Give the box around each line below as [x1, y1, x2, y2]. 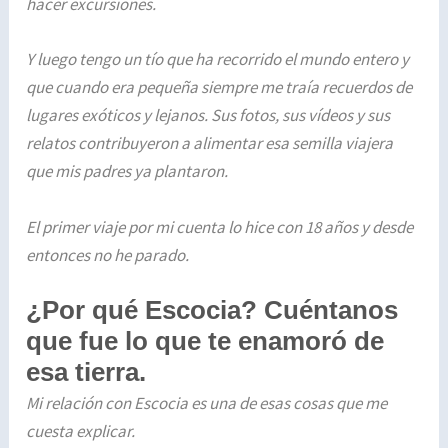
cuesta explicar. [26, 419, 136, 442]
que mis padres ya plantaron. [26, 160, 229, 183]
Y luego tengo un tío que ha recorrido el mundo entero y [26, 48, 410, 71]
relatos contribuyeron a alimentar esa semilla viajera [26, 132, 394, 155]
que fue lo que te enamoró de [26, 325, 385, 356]
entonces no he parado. [26, 243, 193, 266]
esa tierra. [26, 356, 147, 387]
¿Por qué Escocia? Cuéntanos [26, 294, 399, 325]
